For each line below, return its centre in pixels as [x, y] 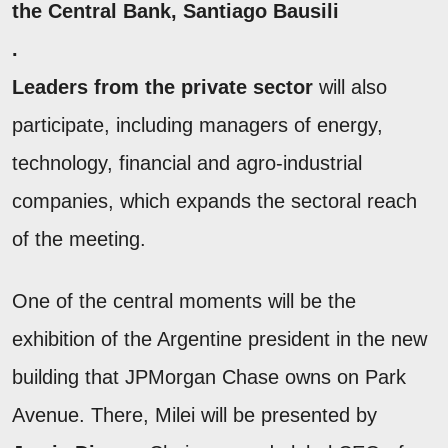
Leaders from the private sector [162, 87]
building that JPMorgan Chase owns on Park [209, 377]
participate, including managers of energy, [197, 125]
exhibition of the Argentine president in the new [219, 339]
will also [350, 87]
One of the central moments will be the [184, 301]
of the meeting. [79, 239]
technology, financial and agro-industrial [187, 163]
